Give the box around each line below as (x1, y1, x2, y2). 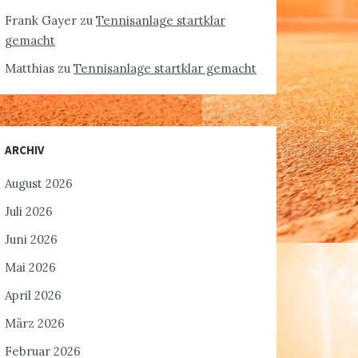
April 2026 (5, 288, 62, 303)
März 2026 (5, 316, 65, 331)
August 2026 (5, 176, 73, 191)
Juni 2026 (5, 232, 58, 247)
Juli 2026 (5, 204, 53, 219)
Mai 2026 (5, 260, 56, 275)
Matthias (5, 61, 54, 76)
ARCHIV (5, 142, 44, 157)
